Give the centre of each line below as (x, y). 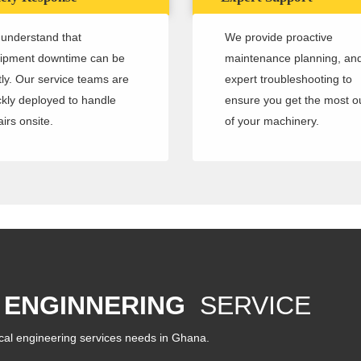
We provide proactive (279, 37)
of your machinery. (272, 121)
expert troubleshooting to (288, 79)
